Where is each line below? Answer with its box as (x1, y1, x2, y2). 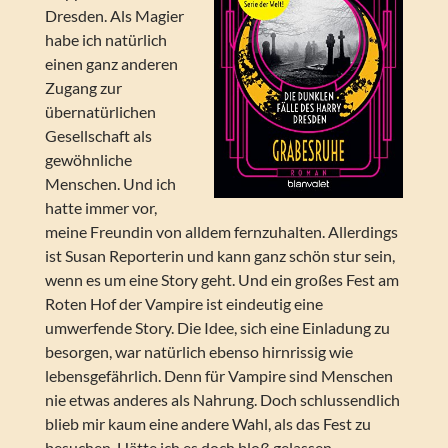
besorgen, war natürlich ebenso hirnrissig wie (44, 342, 353, 362)
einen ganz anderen (44, 54, 178, 74)
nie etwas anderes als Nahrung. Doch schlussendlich (44, 390, 400, 410)
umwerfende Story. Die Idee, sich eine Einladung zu (44, 318, 390, 338)
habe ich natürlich (44, 30, 167, 50)
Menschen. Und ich (44, 174, 176, 194)
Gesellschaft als (44, 126, 152, 146)
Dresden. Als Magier (44, 6, 184, 26)
